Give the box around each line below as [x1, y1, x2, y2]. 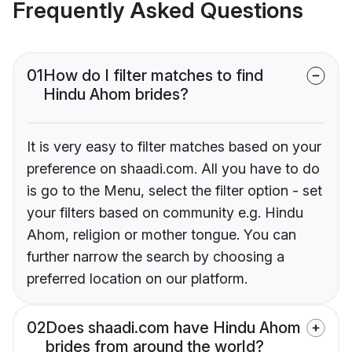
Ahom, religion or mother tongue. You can [27, 226, 296, 244]
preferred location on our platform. [27, 270, 247, 288]
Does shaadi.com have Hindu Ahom [46, 318, 301, 338]
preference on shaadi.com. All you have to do [27, 160, 320, 178]
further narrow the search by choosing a [27, 248, 284, 266]
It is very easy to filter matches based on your [27, 138, 321, 156]
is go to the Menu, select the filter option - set [27, 182, 322, 200]
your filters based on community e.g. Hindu [27, 204, 303, 222]
